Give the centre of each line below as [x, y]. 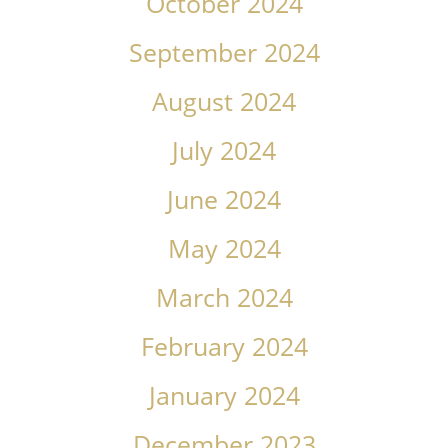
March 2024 [224, 298]
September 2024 [224, 53]
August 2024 [224, 102]
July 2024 [224, 151]
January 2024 [224, 396]
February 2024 [224, 347]
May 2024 [224, 249]
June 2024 [224, 200]
